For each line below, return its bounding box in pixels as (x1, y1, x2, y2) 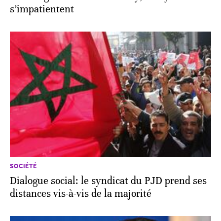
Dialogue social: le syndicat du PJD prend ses (10, 174, 207, 187)
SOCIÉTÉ (10, 162, 37, 170)
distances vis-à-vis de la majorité (10, 187, 151, 200)
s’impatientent (10, 3, 74, 16)
